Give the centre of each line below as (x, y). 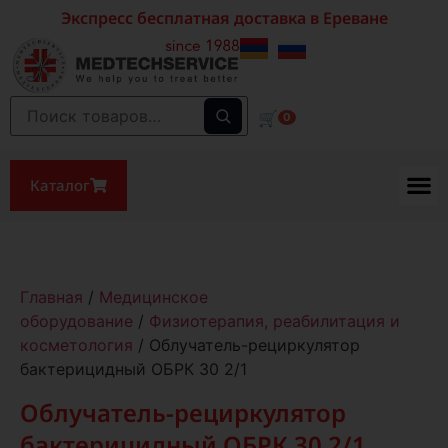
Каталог (60, 184)
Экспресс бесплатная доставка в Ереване (224, 18)
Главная (51, 296)
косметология (76, 344)
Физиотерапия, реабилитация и (274, 320)
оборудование (76, 320)
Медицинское (153, 296)
